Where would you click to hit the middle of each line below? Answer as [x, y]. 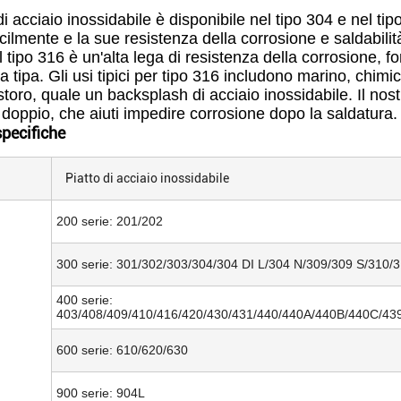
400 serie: [85, 300]
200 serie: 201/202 [110, 221]
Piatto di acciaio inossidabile [147, 178]
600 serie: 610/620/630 [122, 350]
